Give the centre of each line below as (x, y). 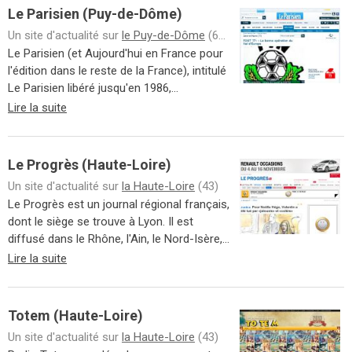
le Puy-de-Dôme (163, 35)
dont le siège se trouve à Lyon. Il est (101, 222)
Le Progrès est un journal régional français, (119, 204)
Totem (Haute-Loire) (75, 315)
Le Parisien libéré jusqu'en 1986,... (93, 88)
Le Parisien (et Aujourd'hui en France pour (115, 53)
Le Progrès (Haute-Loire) (90, 165)
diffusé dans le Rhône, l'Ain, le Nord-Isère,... (119, 239)
